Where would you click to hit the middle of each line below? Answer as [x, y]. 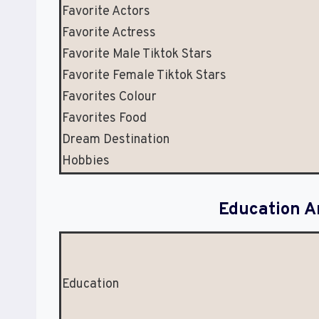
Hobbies [86, 162]
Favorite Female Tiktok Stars [144, 76]
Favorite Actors [106, 12]
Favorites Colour [109, 98]
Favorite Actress [109, 33]
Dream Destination [116, 140]
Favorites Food [104, 119]
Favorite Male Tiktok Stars [137, 55]
